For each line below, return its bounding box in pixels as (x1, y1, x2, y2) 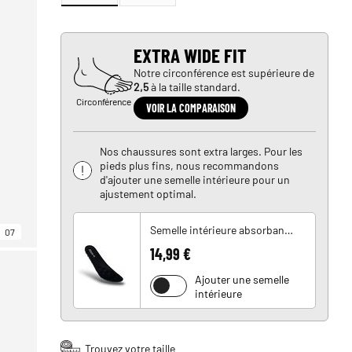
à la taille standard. (148, 79, 241, 93)
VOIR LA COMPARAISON (146, 101, 236, 115)
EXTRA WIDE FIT (134, 43, 247, 67)
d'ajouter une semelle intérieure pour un (100, 172, 291, 186)
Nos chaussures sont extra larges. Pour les (100, 144, 303, 158)
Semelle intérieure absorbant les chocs (284, 222, 294, 236)
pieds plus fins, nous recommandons (100, 158, 280, 172)
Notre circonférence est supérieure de (134, 65, 315, 79)
